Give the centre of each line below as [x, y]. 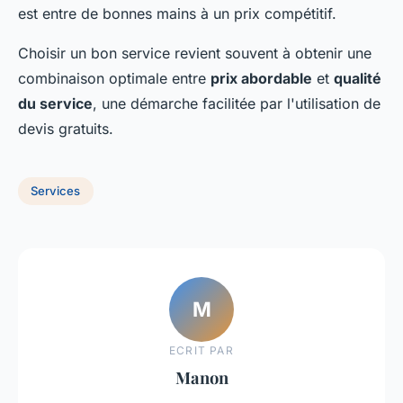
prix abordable [261, 78]
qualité [358, 78]
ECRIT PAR [201, 351]
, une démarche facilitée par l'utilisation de [237, 103]
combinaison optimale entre [114, 78]
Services [56, 191]
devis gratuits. [66, 128]
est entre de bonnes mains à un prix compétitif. [177, 13]
